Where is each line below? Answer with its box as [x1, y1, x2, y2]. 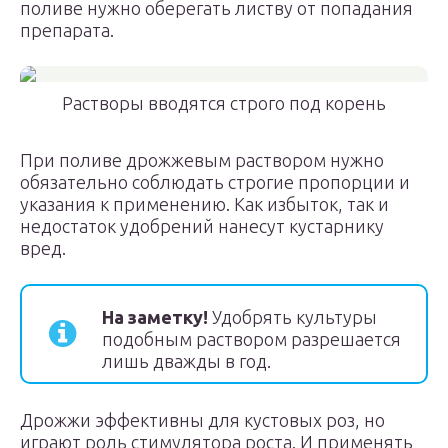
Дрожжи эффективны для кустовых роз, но [20, 410, 385, 430]
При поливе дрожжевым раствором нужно [20, 150, 384, 170]
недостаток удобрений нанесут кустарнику [20, 216, 384, 236]
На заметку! [102, 307, 208, 327]
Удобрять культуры [208, 307, 377, 327]
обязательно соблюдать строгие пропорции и [20, 172, 410, 192]
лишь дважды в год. [102, 351, 271, 371]
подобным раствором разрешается [102, 329, 401, 349]
